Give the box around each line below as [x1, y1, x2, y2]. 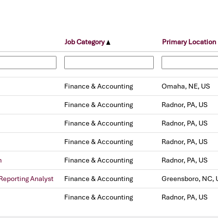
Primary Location [162, 37, 216, 46]
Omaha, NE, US [162, 82, 210, 91]
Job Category [65, 37, 106, 46]
